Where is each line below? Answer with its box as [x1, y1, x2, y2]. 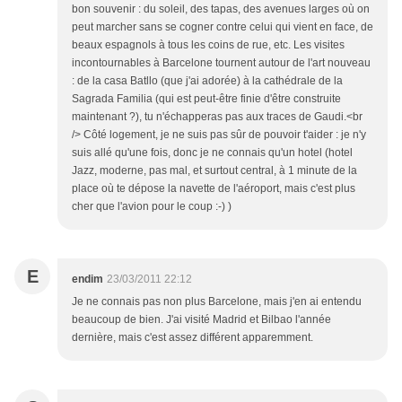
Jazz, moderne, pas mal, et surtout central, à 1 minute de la [72, 164, 357, 178]
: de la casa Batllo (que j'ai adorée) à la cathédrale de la [72, 74, 343, 88]
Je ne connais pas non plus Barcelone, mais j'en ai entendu [72, 295, 362, 309]
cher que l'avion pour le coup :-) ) [72, 200, 232, 214]
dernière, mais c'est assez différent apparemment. [72, 331, 313, 345]
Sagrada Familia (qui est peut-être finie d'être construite [72, 92, 341, 106]
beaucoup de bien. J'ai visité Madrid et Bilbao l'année [72, 313, 331, 327]
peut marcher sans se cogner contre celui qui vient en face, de [72, 21, 373, 34]
